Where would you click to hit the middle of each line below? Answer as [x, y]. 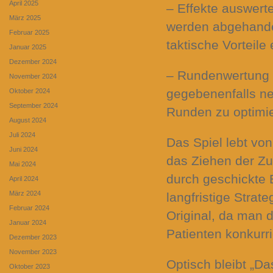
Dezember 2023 [33, 237]
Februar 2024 [29, 208]
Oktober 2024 [30, 91]
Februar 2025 [29, 32]
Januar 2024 [28, 222]
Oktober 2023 [30, 266]
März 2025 [25, 18]
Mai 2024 [23, 164]
